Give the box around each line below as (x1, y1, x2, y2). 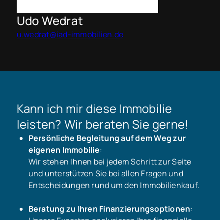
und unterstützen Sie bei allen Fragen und (28, 167, 183, 179)
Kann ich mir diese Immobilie (16, 100, 172, 116)
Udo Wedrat (16, 12, 83, 29)
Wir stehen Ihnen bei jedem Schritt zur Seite (28, 156, 192, 167)
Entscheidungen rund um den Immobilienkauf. (28, 179, 200, 191)
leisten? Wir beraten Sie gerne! (16, 115, 189, 132)
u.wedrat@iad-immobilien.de (16, 29, 124, 40)
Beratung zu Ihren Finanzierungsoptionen (28, 203, 191, 214)
